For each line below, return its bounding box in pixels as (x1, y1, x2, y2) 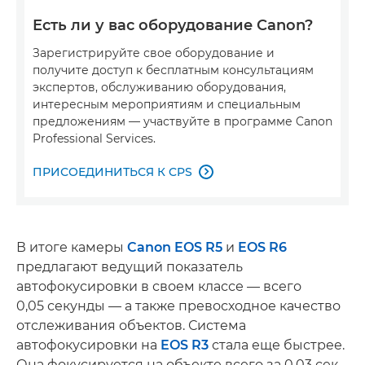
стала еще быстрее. (209, 336, 345, 353)
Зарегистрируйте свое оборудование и (33, 45, 275, 60)
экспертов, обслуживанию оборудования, (33, 79, 286, 95)
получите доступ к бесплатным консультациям (33, 62, 314, 77)
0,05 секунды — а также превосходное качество (16, 297, 341, 314)
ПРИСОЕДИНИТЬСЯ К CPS (33, 164, 192, 179)
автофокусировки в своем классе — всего (16, 278, 301, 294)
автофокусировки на (16, 336, 161, 353)
